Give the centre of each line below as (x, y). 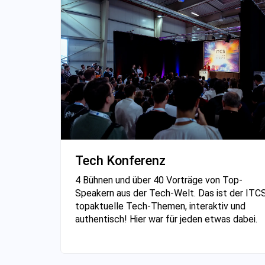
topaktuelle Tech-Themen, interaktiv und (160, 206)
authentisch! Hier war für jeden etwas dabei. (166, 219)
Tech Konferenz (120, 160)
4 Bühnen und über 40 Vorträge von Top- (159, 180)
